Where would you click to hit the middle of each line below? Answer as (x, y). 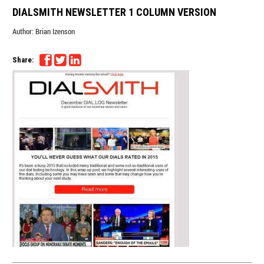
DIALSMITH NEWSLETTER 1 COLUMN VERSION (115, 12)
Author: (23, 31)
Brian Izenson (55, 31)
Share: (23, 60)
